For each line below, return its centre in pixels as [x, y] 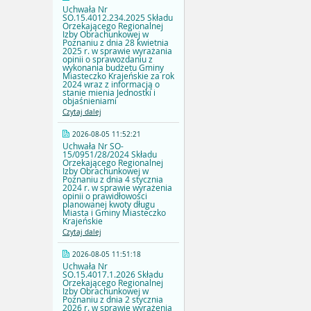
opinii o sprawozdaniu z [108, 59]
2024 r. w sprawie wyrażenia [117, 188]
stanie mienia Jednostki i [109, 93]
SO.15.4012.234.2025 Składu [118, 18]
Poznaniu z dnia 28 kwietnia [116, 43]
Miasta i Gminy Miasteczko [114, 213]
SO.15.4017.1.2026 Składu [113, 275]
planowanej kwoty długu [109, 204]
